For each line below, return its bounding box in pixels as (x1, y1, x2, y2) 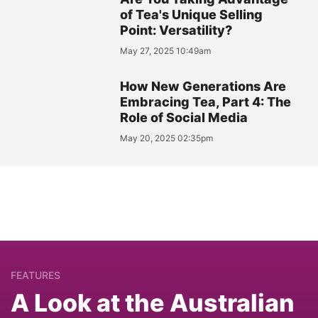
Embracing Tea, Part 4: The (120, 94, 292, 110)
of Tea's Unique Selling (120, 7, 263, 23)
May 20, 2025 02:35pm (120, 133, 214, 144)
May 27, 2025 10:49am (120, 45, 212, 57)
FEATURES (11, 269, 60, 282)
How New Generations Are (120, 79, 287, 94)
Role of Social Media (120, 110, 248, 126)
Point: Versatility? (120, 23, 233, 38)
